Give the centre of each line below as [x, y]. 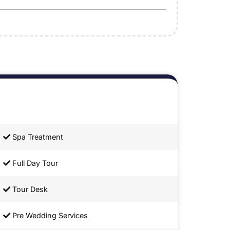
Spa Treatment [37, 137]
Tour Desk [29, 189]
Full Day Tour [34, 163]
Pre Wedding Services [49, 216]
